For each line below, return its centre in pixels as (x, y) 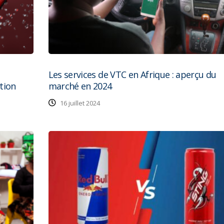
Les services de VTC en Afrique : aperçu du (132, 74)
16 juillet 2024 (79, 103)
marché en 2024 (80, 86)
